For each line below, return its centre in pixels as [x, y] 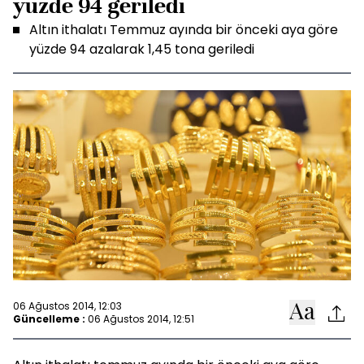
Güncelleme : [49, 318]
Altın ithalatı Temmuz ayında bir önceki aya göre [184, 30]
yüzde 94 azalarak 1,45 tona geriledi [142, 49]
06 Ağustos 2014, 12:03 [67, 305]
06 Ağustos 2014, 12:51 [141, 318]
